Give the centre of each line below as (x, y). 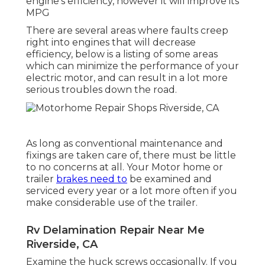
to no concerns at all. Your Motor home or (125, 167)
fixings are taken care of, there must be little (131, 155)
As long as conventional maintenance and (125, 143)
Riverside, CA (62, 244)
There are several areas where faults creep (127, 30)
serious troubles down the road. (101, 89)
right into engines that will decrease (111, 42)
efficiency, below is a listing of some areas (122, 54)
